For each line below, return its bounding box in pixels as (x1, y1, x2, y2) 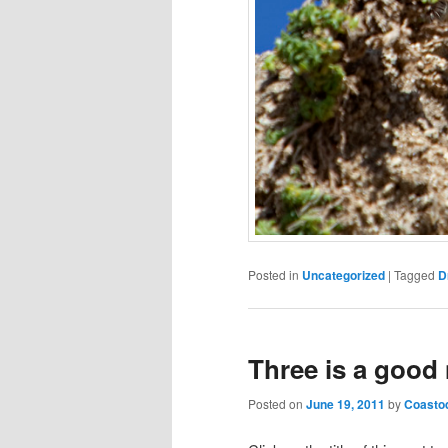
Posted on (248, 395, 306, 413)
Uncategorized (302, 265, 385, 284)
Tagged (394, 265, 435, 283)
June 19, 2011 (306, 395, 385, 414)
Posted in (248, 265, 299, 283)
